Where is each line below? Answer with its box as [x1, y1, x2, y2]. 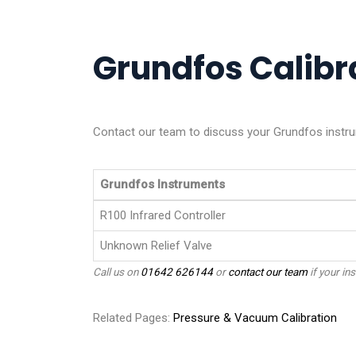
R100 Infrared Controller [100, 207, 226, 222]
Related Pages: [93, 310, 173, 325]
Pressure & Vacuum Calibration [173, 310, 337, 325]
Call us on [93, 265, 141, 278]
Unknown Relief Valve [100, 238, 212, 253]
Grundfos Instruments [100, 176, 225, 192]
